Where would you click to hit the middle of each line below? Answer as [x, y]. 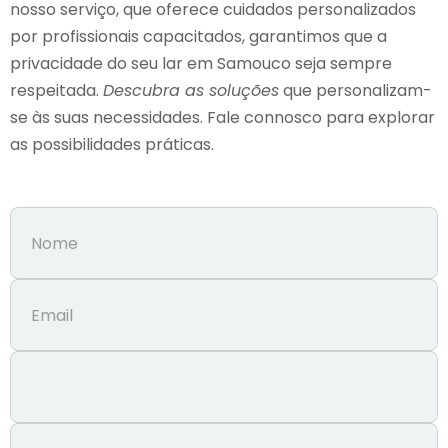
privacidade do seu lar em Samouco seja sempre [201, 63]
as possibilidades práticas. [112, 144]
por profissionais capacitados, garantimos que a [198, 36]
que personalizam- [355, 90]
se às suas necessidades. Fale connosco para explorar [222, 117]
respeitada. [56, 90]
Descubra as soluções [191, 90]
